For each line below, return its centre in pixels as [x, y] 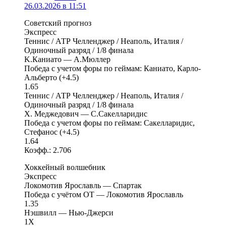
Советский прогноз [58, 23]
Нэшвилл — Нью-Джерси [69, 212]
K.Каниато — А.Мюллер [67, 59]
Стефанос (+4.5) [52, 132]
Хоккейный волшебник [65, 167]
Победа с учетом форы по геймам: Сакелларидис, [109, 123]
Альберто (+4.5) [51, 77]
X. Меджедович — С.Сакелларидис [86, 114]
